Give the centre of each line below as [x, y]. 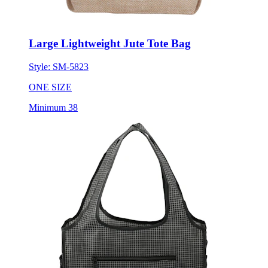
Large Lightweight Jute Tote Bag [110, 44]
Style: [41, 66]
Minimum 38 [53, 107]
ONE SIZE [50, 87]
